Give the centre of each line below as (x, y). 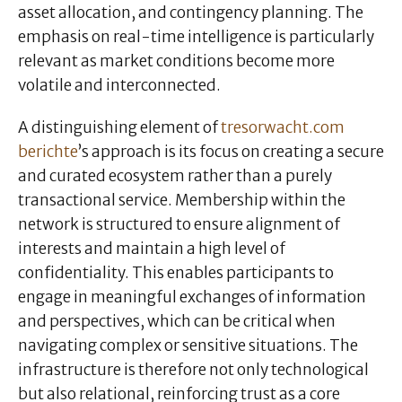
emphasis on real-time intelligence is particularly (196, 37)
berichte (48, 152)
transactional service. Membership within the (182, 201)
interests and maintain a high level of (152, 249)
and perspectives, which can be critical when (177, 322)
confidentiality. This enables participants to (176, 273)
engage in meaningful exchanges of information (192, 297)
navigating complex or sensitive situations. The (188, 346)
